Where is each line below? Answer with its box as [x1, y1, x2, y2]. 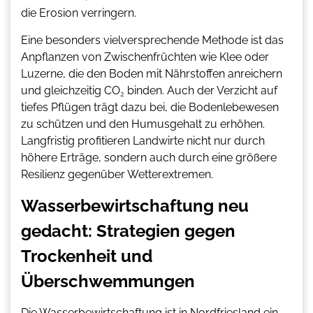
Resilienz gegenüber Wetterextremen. [21, 168, 213, 182]
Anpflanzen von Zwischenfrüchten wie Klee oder [21, 50, 269, 64]
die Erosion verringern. [21, 6, 136, 20]
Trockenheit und [21, 246, 152, 267]
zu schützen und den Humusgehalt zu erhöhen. [21, 117, 265, 131]
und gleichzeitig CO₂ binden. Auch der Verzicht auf [21, 84, 277, 98]
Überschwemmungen [21, 271, 195, 292]
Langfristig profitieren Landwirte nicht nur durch [21, 134, 265, 148]
